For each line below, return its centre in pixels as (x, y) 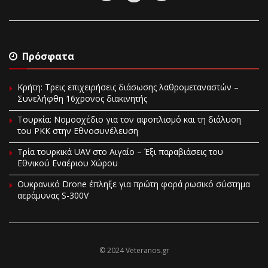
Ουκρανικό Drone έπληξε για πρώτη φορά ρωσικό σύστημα (134, 184)
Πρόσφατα (48, 56)
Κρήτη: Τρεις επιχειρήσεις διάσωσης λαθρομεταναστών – (128, 87)
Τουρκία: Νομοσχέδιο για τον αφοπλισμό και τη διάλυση (129, 119)
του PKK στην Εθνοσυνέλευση (78, 130)
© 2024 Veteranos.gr (134, 250)
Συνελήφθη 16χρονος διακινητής (82, 98)
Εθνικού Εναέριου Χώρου (68, 163)
